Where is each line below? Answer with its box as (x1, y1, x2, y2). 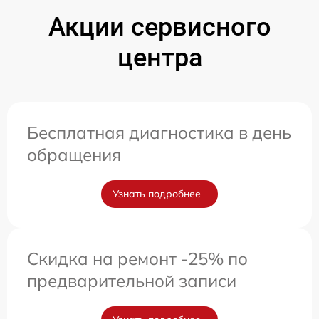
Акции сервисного (48, 11, 271, 42)
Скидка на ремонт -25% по (27, 247, 248, 269)
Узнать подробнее (113, 187, 201, 200)
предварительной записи (27, 269, 236, 291)
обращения (27, 143, 121, 165)
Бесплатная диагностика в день (27, 121, 291, 143)
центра (117, 42, 202, 73)
